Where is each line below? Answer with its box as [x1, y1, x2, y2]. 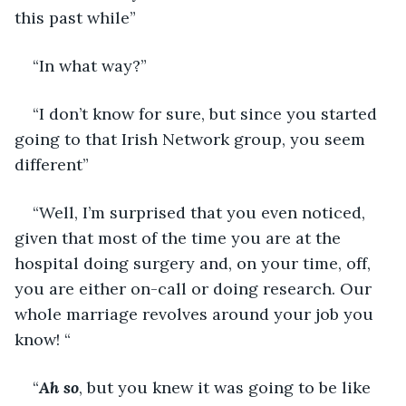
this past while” [14, 6, 136, 28]
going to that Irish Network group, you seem [14, 128, 370, 150]
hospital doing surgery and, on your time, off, [14, 252, 375, 274]
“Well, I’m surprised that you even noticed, [33, 201, 370, 223]
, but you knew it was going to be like [79, 376, 375, 398]
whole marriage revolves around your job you [14, 303, 378, 324]
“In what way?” [33, 54, 147, 76]
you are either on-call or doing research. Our [14, 277, 376, 299]
